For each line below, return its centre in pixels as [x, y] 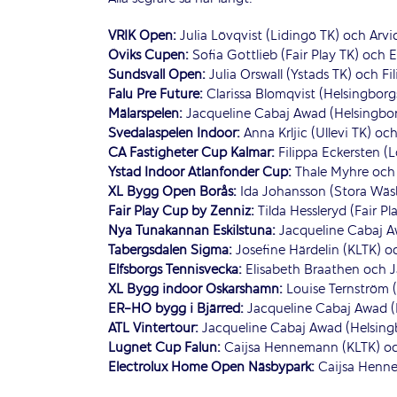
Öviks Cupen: [148, 56]
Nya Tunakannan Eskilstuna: [192, 232]
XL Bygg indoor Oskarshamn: [195, 290]
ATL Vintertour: [153, 329]
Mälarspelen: [145, 115]
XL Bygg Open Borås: [172, 193]
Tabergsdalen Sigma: [172, 251]
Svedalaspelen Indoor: [174, 134]
